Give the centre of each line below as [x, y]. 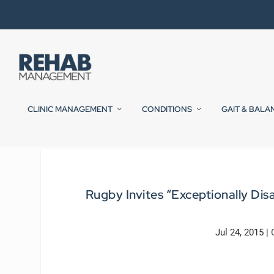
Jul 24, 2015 [239, 232]
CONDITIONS [167, 109]
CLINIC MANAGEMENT [70, 109]
